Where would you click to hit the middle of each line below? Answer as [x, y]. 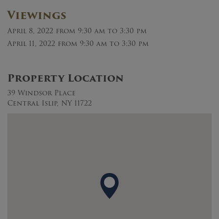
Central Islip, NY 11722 [50, 103]
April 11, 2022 [31, 43]
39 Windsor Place [42, 93]
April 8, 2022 [30, 31]
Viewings [37, 15]
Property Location [66, 78]
